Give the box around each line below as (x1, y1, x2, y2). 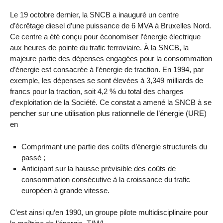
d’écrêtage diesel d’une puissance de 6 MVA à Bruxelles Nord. (10, 21, 211, 30)
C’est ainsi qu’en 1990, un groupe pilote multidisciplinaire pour (10, 208, 208, 217)
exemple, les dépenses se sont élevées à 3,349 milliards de (10, 76, 203, 85)
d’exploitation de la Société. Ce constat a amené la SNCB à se (10, 98, 212, 107)
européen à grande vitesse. (21, 186, 110, 195)
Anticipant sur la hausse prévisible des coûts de (21, 164, 176, 173)
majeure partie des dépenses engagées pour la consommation (10, 54, 212, 63)
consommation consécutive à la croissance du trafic (21, 175, 190, 184)
